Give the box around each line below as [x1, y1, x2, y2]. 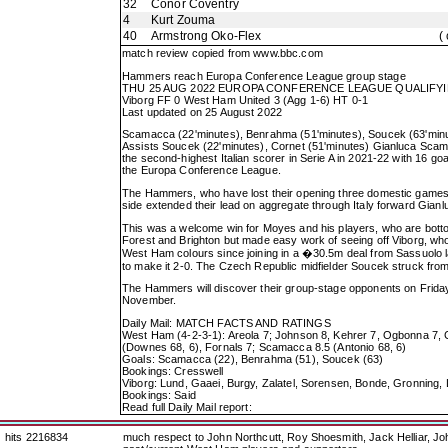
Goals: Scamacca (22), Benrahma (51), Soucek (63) [122, 352, 384, 365]
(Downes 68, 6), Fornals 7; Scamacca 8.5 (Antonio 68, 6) [122, 340, 407, 353]
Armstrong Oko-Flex [151, 29, 262, 43]
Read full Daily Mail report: [122, 400, 252, 413]
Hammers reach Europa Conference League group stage [122, 69, 406, 82]
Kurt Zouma [151, 13, 216, 27]
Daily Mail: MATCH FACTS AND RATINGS [122, 316, 331, 329]
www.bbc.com [253, 47, 323, 59]
